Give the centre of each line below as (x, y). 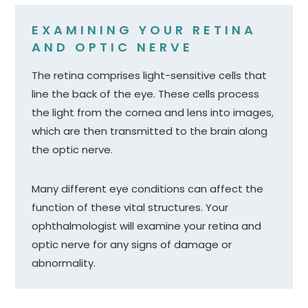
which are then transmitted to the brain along (150, 131)
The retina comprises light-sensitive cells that (150, 75)
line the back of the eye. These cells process (146, 93)
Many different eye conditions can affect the (148, 188)
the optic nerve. (74, 149)
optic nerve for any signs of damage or (132, 244)
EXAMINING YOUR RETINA (144, 30)
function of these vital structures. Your (130, 207)
